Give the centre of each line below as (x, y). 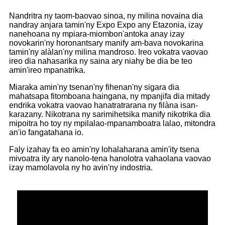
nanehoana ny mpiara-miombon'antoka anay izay (97, 34)
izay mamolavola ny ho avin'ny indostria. (81, 168)
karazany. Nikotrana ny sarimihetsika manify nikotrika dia (110, 115)
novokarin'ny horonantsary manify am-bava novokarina (106, 43)
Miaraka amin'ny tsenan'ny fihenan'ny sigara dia (94, 87)
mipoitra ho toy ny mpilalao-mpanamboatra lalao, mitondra (112, 124)
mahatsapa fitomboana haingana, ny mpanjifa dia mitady (109, 96)
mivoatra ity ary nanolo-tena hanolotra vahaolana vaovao (110, 159)
